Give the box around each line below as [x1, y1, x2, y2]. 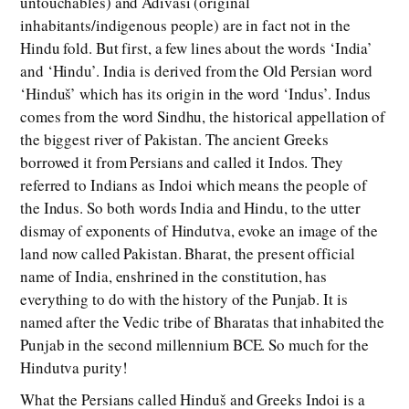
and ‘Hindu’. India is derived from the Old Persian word [20, 60, 372, 82]
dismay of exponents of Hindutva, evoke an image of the [20, 220, 378, 242]
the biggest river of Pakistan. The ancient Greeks [20, 129, 330, 151]
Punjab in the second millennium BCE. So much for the [20, 334, 369, 356]
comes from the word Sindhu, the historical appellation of [20, 106, 386, 128]
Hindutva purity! [20, 357, 128, 379]
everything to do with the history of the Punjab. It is [20, 288, 348, 310]
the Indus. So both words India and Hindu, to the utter [20, 197, 361, 219]
